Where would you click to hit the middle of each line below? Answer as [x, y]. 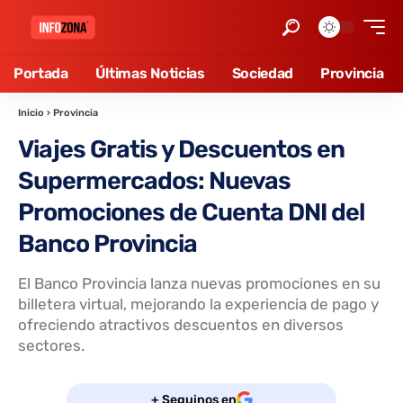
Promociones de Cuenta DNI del [191, 212]
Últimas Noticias [150, 73]
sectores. [51, 345]
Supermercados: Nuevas [154, 181]
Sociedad [263, 73]
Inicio [31, 113]
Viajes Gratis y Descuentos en [181, 149]
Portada [41, 73]
